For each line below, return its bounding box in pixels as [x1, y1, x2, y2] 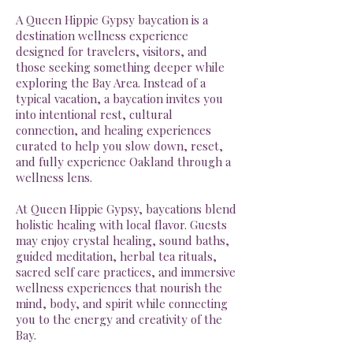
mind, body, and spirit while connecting [16, 295, 228, 312]
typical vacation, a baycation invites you [16, 91, 223, 107]
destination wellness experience [16, 28, 188, 44]
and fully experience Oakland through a [16, 154, 231, 170]
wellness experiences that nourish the [16, 280, 222, 296]
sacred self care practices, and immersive [16, 264, 236, 281]
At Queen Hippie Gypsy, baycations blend [16, 201, 236, 217]
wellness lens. [16, 169, 92, 186]
